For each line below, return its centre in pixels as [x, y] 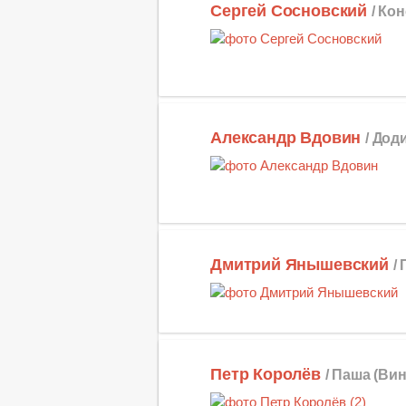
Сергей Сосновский [289, 11]
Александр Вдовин [286, 138]
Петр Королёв [266, 374]
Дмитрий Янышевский [300, 264]
